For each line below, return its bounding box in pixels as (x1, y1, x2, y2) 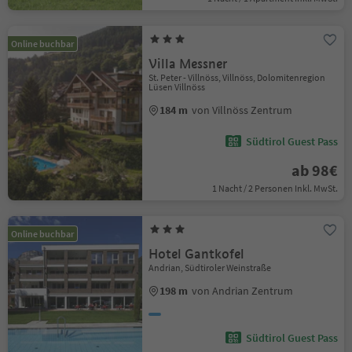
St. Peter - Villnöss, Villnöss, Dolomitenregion (148, 71, 326, 83)
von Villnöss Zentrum (192, 103, 293, 117)
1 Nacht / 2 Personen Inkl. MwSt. (211, 182, 338, 194)
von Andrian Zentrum (192, 284, 294, 298)
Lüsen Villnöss (148, 81, 206, 93)
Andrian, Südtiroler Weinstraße (148, 262, 272, 273)
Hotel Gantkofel (148, 246, 245, 262)
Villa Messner (148, 56, 228, 72)
